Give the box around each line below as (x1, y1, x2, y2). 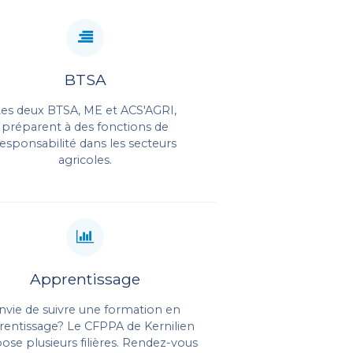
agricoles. (58, 152, 113, 167)
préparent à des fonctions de (2, 119, 169, 134)
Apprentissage (30, 269, 141, 288)
